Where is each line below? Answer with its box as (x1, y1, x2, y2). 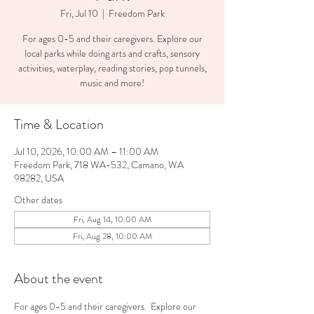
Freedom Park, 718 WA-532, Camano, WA (14, 158, 184, 172)
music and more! (80, 76, 144, 90)
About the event (14, 268, 103, 289)
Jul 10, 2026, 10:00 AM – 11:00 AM (14, 144, 158, 158)
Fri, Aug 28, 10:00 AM (72, 230, 152, 243)
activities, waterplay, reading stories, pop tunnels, (18, 61, 207, 75)
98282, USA (14, 171, 64, 185)
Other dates (14, 193, 62, 207)
